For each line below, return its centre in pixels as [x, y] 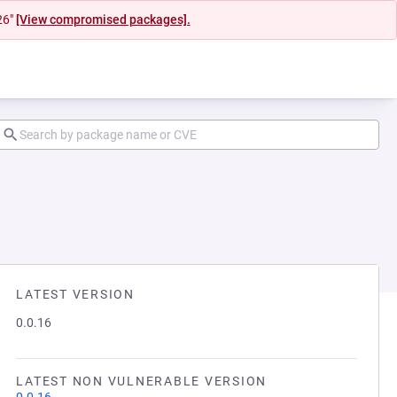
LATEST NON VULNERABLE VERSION [141, 381]
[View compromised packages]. [103, 19]
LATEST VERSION [75, 294]
